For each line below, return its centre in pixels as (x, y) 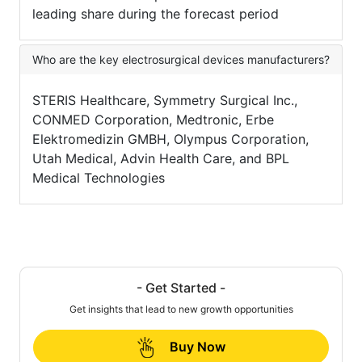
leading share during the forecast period (156, 13)
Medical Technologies (99, 177)
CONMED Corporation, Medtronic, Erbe (153, 119)
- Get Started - (181, 287)
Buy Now (197, 346)
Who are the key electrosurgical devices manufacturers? (181, 59)
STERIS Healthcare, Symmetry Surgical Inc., (165, 100)
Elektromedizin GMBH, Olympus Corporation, (170, 139)
